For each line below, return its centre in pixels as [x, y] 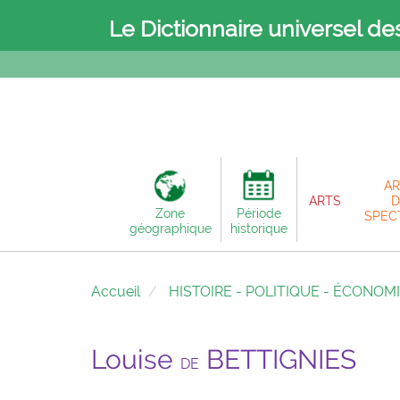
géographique [170, 229]
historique [258, 229]
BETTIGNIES [278, 359]
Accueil [116, 292]
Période [258, 213]
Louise [136, 359]
